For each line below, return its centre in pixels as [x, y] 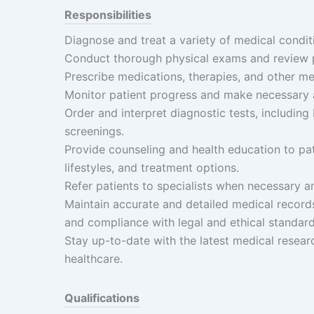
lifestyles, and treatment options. [152, 168]
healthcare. [94, 259]
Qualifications [102, 298]
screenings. [94, 131]
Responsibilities [108, 15]
